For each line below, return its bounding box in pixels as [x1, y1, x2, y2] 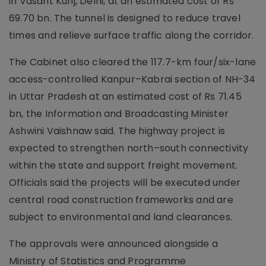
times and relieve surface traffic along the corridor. [9, 28, 254, 42]
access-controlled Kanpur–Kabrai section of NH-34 [9, 72, 256, 86]
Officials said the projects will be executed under [9, 176, 241, 189]
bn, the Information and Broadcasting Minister [9, 107, 229, 121]
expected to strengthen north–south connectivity [9, 141, 249, 155]
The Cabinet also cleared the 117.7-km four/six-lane [9, 55, 256, 69]
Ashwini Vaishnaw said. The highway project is [9, 124, 226, 138]
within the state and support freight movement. [9, 159, 238, 172]
